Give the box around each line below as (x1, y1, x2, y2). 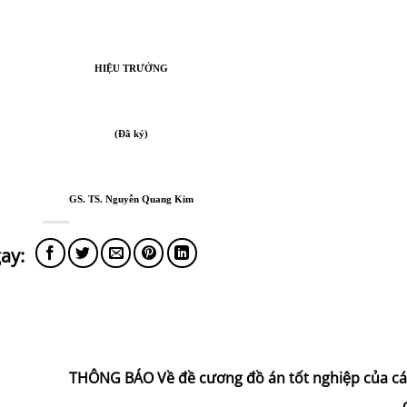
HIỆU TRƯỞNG (94, 64, 168, 74)
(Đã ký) (114, 129, 148, 139)
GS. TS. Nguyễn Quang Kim (69, 194, 194, 204)
